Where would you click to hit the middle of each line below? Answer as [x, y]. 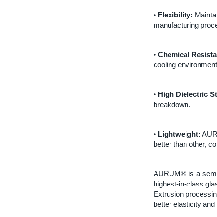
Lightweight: [179, 134]
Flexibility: [175, 15]
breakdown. [172, 105]
